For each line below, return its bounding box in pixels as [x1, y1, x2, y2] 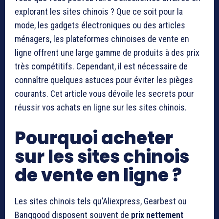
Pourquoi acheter [15, 125, 173, 151]
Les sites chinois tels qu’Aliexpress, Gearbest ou [15, 196, 187, 206]
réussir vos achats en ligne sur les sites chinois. [15, 102, 187, 112]
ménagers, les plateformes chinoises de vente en [15, 33, 189, 44]
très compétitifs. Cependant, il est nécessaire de [15, 61, 188, 71]
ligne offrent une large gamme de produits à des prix [15, 47, 199, 58]
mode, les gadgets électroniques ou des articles [15, 20, 185, 30]
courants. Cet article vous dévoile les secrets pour [15, 88, 194, 99]
